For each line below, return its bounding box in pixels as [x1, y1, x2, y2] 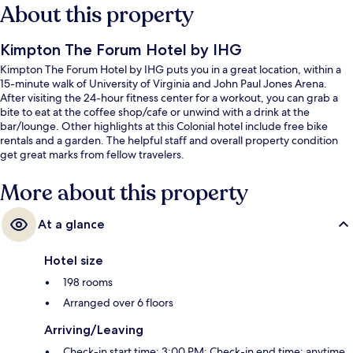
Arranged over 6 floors [63, 295, 173, 310]
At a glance [38, 216, 105, 232]
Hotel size [44, 252, 103, 268]
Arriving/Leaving [44, 321, 143, 337]
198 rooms [63, 274, 113, 289]
